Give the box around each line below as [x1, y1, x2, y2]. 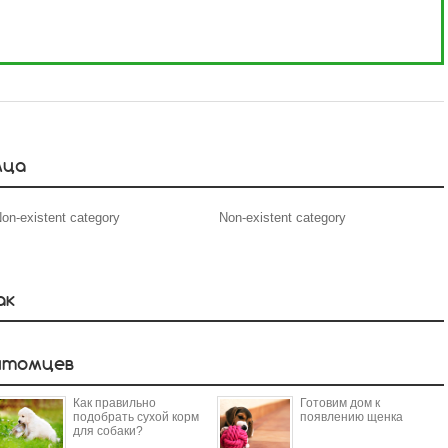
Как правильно [73, 395, 156, 410]
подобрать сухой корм [73, 409, 199, 424]
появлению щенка [300, 409, 403, 424]
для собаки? [73, 423, 143, 438]
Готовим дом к [300, 395, 380, 410]
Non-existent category [219, 209, 346, 225]
